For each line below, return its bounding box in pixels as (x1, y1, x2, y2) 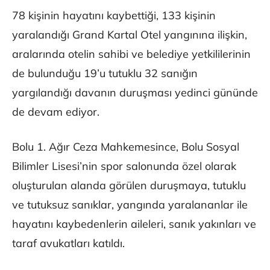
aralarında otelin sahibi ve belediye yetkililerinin (12, 47, 251, 61)
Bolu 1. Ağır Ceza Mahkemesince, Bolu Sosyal (12, 140, 239, 154)
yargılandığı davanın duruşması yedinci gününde (12, 86, 258, 100)
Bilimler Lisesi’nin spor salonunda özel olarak (12, 159, 236, 174)
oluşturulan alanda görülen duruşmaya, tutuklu (12, 178, 246, 193)
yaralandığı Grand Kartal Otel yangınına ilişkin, (12, 28, 247, 42)
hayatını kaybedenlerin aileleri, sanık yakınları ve (12, 217, 256, 231)
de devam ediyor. (12, 105, 99, 119)
